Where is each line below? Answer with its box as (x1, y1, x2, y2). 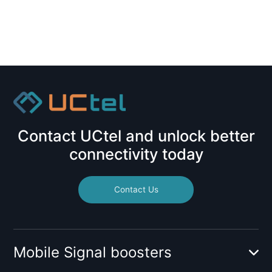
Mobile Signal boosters (13, 243, 172, 261)
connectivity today (69, 144, 203, 163)
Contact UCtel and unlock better (17, 126, 255, 145)
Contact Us (114, 185, 158, 195)
